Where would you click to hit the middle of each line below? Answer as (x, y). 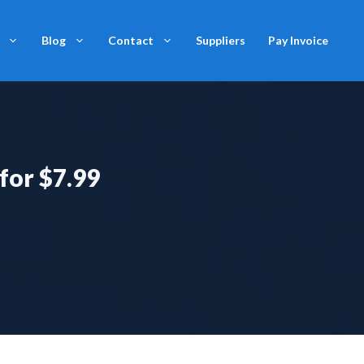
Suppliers (221, 40)
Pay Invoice (298, 40)
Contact (131, 40)
